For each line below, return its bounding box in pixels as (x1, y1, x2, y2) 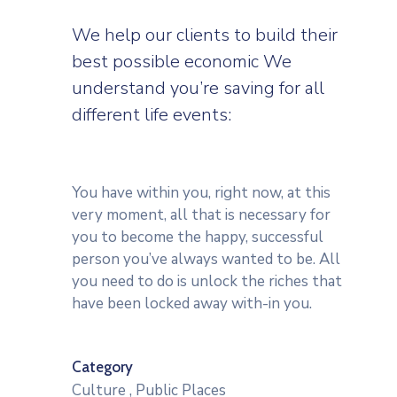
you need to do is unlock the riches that (72, 271, 342, 292)
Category (72, 358, 133, 376)
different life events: (72, 103, 231, 127)
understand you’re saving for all (72, 76, 324, 100)
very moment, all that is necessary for (72, 205, 331, 225)
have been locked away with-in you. (72, 293, 312, 314)
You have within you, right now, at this (72, 183, 331, 203)
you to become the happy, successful (72, 227, 323, 247)
